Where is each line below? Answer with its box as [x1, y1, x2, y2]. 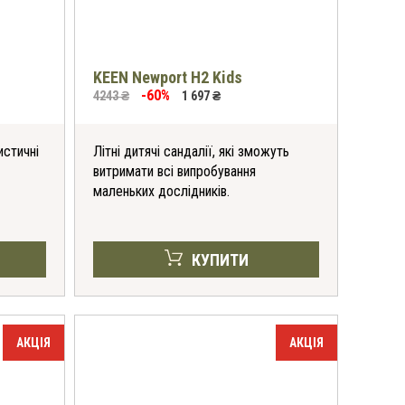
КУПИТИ [191, 250, 249, 269]
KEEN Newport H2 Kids [93, 68, 242, 87]
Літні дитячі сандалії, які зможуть [93, 143, 289, 160]
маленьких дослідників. [93, 183, 230, 200]
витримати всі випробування [93, 163, 256, 180]
